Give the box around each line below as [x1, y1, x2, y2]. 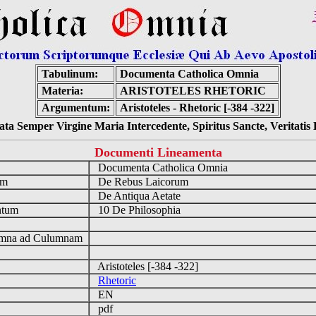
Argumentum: [42, 102, 110, 114]
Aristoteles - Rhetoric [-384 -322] [120, 102, 274, 114]
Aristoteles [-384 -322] [90, 260, 204, 272]
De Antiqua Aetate [90, 190, 186, 202]
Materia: [42, 85, 83, 97]
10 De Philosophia [90, 204, 186, 216]
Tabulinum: [42, 68, 98, 80]
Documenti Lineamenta [94, 145, 222, 159]
